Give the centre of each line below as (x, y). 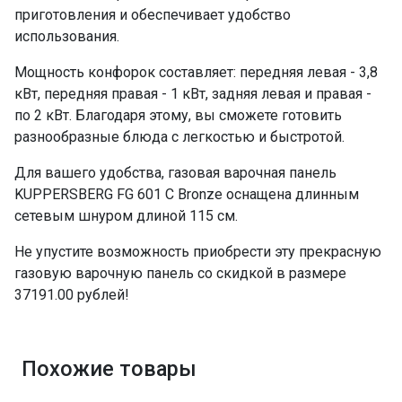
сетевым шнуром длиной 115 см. (126, 216)
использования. (67, 36)
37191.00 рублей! (72, 295)
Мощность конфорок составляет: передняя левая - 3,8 (196, 72)
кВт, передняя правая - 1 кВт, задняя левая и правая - (193, 94)
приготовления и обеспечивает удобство (153, 15)
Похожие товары (109, 369)
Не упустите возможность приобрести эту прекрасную (198, 252)
